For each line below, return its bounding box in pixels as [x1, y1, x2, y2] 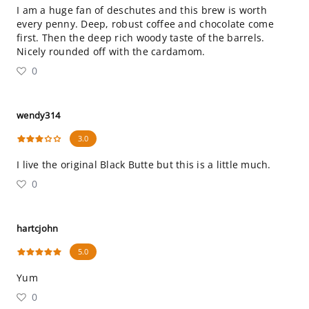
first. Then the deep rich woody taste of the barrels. [17, 31, 265, 44]
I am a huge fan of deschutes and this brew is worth [17, 3, 267, 17]
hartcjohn [17, 222, 59, 235]
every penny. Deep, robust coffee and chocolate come [17, 17, 274, 30]
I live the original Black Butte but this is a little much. [17, 158, 271, 171]
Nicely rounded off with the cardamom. [17, 45, 206, 58]
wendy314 [17, 109, 60, 121]
